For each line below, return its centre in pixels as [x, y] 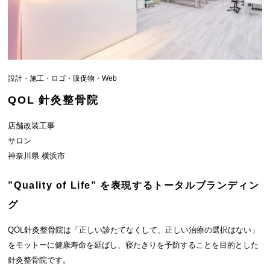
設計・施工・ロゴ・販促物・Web [63, 79]
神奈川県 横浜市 [37, 156]
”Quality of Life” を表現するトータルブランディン [134, 186]
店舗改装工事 [32, 126]
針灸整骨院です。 [39, 260]
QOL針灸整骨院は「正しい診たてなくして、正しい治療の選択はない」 [134, 230]
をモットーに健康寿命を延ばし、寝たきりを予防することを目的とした [133, 245]
